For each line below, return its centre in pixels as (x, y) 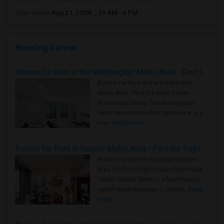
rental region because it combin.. (143, 189)
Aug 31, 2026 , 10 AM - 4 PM (95, 12)
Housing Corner (46, 47)
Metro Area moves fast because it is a (150, 113)
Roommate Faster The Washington (146, 103)
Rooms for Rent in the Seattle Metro (147, 159)
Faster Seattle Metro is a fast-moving (148, 179)
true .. (105, 123)
